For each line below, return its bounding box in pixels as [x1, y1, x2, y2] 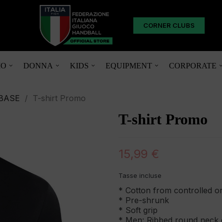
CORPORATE [168, 61, 217, 70]
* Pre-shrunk [118, 195, 169, 205]
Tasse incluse [118, 171, 162, 179]
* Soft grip [118, 205, 158, 215]
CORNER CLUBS [143, 21, 195, 29]
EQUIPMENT [105, 61, 152, 70]
